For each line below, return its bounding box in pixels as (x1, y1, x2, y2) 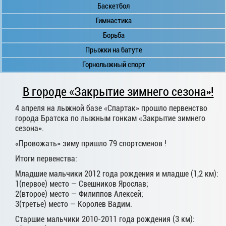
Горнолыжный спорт (82, 60, 145, 70)
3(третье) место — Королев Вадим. (15, 199, 132, 209)
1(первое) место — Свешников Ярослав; (15, 179, 148, 189)
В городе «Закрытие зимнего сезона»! (22, 85, 214, 99)
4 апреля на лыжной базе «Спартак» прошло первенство (15, 103, 207, 114)
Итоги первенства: (15, 154, 77, 164)
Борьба (102, 31, 125, 40)
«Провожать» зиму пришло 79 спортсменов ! (15, 139, 166, 149)
